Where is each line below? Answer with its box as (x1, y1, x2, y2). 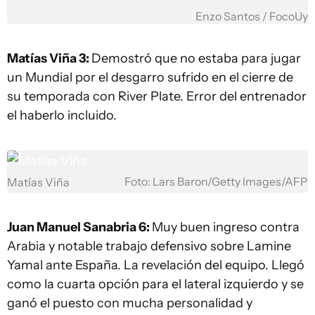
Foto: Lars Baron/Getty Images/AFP (124, 175, 308, 188)
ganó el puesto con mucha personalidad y (7, 295, 252, 311)
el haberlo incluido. (7, 108, 117, 123)
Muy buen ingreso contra (152, 219, 300, 235)
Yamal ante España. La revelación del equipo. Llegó (7, 257, 304, 273)
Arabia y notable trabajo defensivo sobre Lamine (7, 238, 291, 254)
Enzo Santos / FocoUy (195, 10, 308, 23)
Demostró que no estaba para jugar (91, 51, 301, 66)
